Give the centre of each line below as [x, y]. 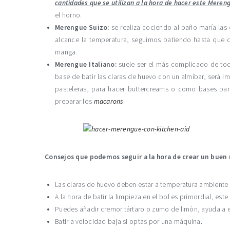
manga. [66, 52]
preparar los [74, 101]
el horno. [69, 15]
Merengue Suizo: [82, 27]
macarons [108, 101]
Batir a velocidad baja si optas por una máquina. [129, 222]
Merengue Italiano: [86, 64]
